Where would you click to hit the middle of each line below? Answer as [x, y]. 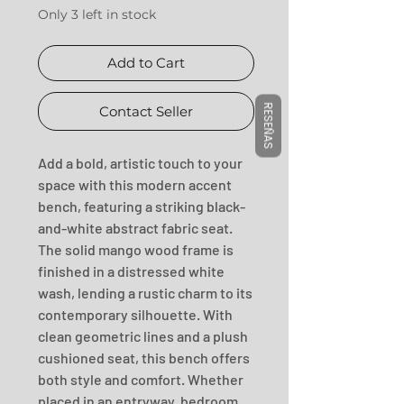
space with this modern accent [135, 184]
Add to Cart [146, 63]
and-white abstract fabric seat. [135, 228]
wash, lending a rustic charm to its [145, 293]
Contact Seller [146, 111]
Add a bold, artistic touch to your [140, 163]
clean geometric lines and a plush [143, 336]
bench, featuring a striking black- [142, 206]
